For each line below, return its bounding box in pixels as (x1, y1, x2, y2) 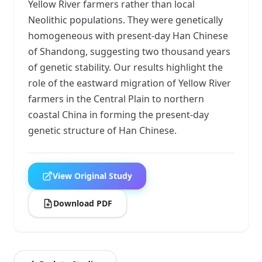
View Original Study (53, 170, 132, 181)
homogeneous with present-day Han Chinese (28, 29, 228, 42)
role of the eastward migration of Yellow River (28, 76, 231, 89)
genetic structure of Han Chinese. (28, 123, 177, 137)
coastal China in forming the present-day (28, 108, 209, 121)
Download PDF (53, 197, 112, 209)
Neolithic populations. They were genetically (28, 13, 223, 26)
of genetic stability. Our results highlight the (28, 60, 223, 74)
